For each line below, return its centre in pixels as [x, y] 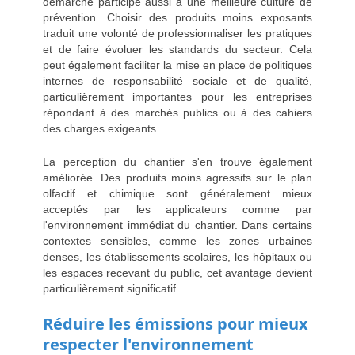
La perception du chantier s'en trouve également [177, 162]
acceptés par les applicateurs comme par [177, 210]
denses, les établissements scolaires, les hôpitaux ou [177, 257]
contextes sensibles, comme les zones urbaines [177, 241]
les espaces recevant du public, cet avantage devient [177, 273]
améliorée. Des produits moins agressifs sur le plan [177, 178]
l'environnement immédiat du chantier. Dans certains [177, 225]
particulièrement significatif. [111, 289]
